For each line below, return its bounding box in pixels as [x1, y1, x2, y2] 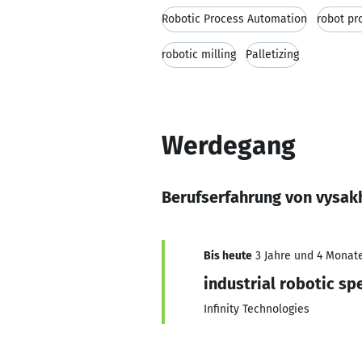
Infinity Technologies [204, 302, 309, 316]
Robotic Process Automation [162, 12, 307, 26]
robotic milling [162, 48, 236, 61]
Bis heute [204, 249, 252, 263]
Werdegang [162, 130, 296, 161]
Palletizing [246, 48, 299, 61]
